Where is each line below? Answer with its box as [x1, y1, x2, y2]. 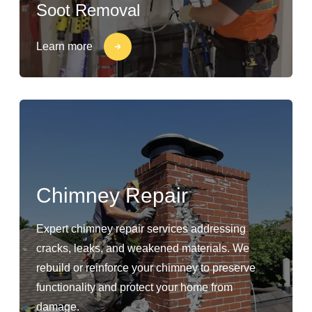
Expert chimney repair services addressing [36, 223, 246, 235]
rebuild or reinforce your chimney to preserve [36, 262, 256, 274]
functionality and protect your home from [36, 281, 233, 293]
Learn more [36, 40, 93, 52]
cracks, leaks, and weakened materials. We [36, 242, 249, 254]
